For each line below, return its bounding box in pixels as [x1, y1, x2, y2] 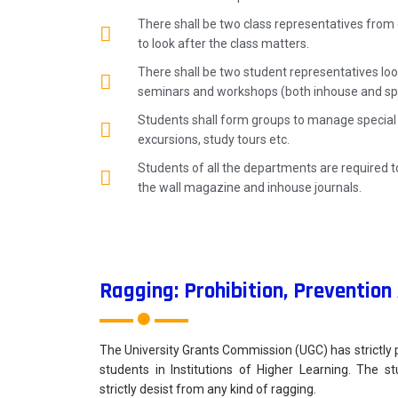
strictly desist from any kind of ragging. [99, 382, 316, 396]
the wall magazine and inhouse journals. [137, 180, 362, 195]
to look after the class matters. [137, 36, 309, 51]
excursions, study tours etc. [137, 132, 290, 147]
